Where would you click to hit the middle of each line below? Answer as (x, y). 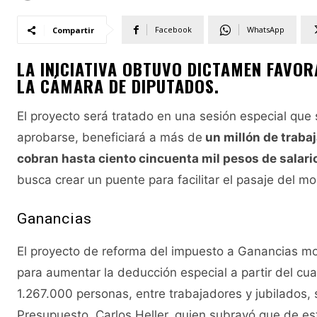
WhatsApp (266, 30)
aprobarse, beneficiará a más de (110, 138)
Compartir (73, 30)
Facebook (173, 30)
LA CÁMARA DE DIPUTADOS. (118, 86)
